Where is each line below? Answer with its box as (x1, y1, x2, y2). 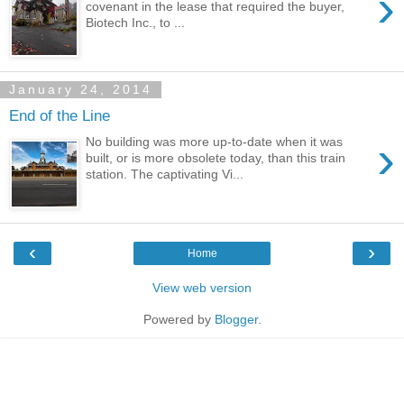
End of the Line (9, 106, 110, 125)
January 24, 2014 (9, 82, 152, 97)
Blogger (214, 311, 258, 326)
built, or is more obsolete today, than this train (86, 151, 346, 165)
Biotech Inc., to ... (86, 15, 186, 30)
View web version (152, 280, 252, 295)
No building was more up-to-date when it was (86, 134, 344, 149)
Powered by (142, 311, 215, 326)
